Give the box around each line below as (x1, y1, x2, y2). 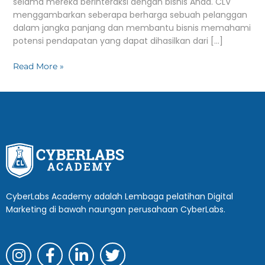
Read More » (12, 60, 64, 72)
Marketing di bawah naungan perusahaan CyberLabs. (6, 203, 225, 216)
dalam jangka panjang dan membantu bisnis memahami (12, 21, 251, 34)
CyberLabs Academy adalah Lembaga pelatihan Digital (6, 190, 233, 203)
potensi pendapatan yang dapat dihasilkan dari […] (12, 34, 223, 47)
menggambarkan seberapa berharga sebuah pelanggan (12, 8, 247, 21)
